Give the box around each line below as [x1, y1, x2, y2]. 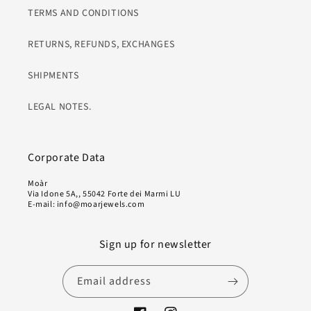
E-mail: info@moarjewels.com [28, 198, 145, 210]
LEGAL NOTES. [28, 99, 92, 114]
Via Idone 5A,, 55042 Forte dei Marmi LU [28, 187, 181, 200]
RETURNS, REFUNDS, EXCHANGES [28, 37, 175, 51]
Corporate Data [28, 149, 106, 165]
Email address [77, 273, 151, 289]
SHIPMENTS [28, 68, 79, 83]
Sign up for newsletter [99, 236, 212, 252]
